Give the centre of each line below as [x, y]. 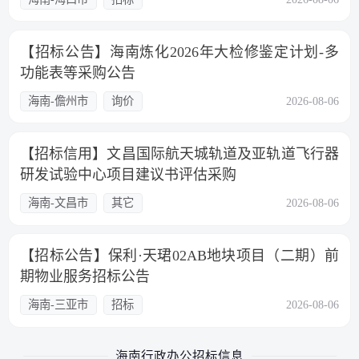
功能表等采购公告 [77, 73]
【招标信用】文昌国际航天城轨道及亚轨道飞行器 [179, 154]
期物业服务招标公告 [85, 277]
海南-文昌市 [58, 203]
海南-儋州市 [58, 101]
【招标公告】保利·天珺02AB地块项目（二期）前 [179, 256]
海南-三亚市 [58, 305]
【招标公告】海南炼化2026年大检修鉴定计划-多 [179, 52]
